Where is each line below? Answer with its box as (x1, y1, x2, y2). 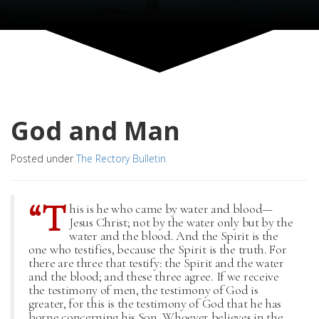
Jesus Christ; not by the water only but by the (69, 214, 293, 230)
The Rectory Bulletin (76, 152, 166, 165)
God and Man (11, 113, 180, 148)
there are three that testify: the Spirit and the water (28, 255, 284, 271)
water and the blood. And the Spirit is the (69, 228, 278, 244)
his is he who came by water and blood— (69, 201, 273, 216)
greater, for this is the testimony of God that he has (28, 296, 282, 311)
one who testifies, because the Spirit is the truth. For (28, 241, 287, 257)
